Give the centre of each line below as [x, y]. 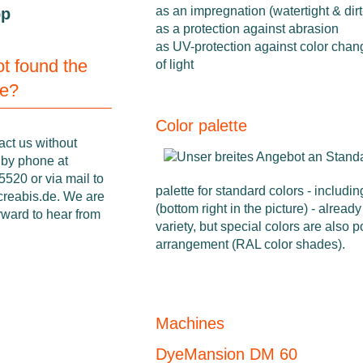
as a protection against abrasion [247, 28]
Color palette [201, 125]
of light [174, 64]
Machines [190, 323]
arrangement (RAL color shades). [250, 244]
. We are [81, 197]
